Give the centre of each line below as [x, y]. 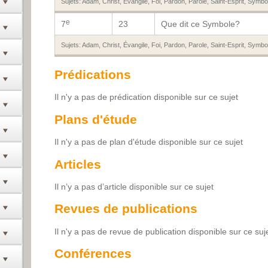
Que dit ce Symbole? [200, 24]
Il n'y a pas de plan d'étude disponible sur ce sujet [148, 142]
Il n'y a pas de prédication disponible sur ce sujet [146, 97]
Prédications [92, 74]
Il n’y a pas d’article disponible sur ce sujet [134, 186]
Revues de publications [126, 209]
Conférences [93, 254]
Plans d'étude [95, 119]
